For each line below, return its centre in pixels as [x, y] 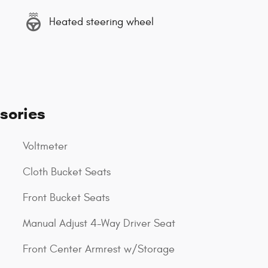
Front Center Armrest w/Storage [99, 249]
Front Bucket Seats [66, 198]
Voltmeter [45, 146]
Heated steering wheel [101, 22]
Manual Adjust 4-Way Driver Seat [99, 223]
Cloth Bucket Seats [67, 172]
